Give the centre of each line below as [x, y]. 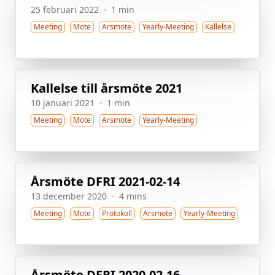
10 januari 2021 [63, 103]
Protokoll [117, 213]
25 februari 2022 [65, 10]
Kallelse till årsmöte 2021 [107, 88]
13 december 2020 [69, 196]
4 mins [133, 196]
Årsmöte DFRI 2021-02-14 [105, 181]
